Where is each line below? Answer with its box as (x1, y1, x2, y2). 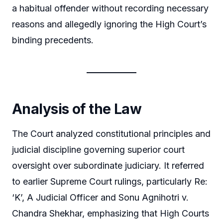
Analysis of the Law (12, 101, 142, 118)
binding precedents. (12, 35, 94, 46)
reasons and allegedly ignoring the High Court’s (12, 19, 207, 30)
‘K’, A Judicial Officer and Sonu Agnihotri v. (12, 192, 189, 203)
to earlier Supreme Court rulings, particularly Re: (12, 176, 208, 187)
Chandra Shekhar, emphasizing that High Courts (12, 208, 209, 219)
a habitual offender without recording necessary (12, 3, 209, 14)
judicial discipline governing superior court (12, 144, 185, 155)
